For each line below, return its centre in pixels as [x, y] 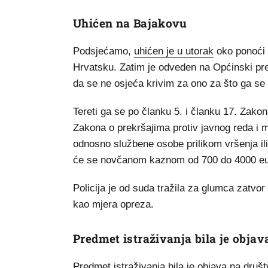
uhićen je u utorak [174, 51]
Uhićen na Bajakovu [130, 23]
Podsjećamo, [103, 51]
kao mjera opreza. [115, 205]
